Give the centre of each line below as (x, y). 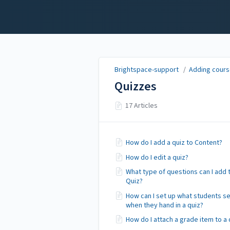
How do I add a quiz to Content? (174, 143)
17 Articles (142, 106)
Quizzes (136, 87)
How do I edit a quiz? (157, 157)
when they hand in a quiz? (165, 205)
